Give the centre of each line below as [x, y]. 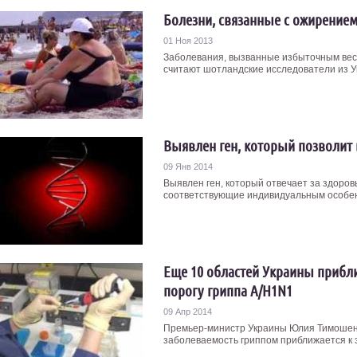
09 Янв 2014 [188, 167]
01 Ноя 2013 [188, 41]
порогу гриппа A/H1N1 [228, 291]
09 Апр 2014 [188, 312]
